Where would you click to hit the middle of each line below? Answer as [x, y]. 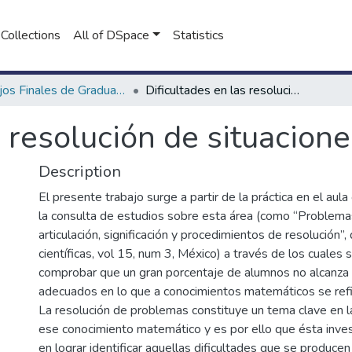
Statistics [198, 35]
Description [80, 172]
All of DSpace [111, 35]
